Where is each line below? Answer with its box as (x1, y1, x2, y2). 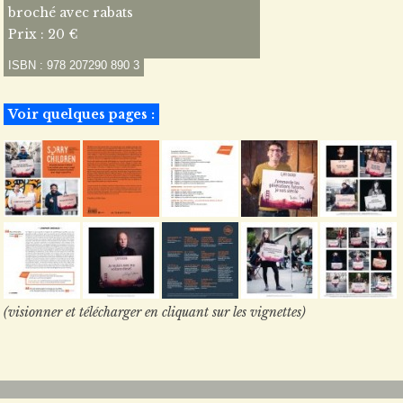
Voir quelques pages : (8, 106, 155, 122)
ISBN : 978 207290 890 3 (8, 58, 139, 72)
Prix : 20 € (8, 26, 78, 42)
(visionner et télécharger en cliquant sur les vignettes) (4, 304, 306, 320)
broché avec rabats (8, 4, 133, 21)
